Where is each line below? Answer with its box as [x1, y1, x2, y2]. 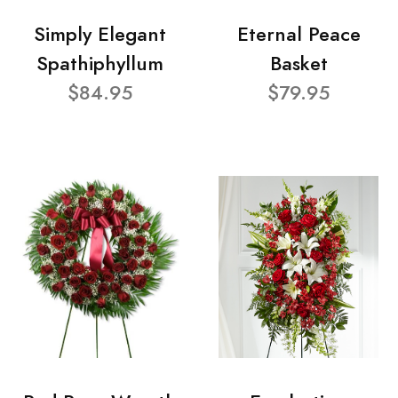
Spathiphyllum [36, 49, 163, 77]
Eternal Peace [236, 20, 361, 48]
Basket [269, 49, 328, 77]
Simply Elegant [33, 20, 166, 48]
